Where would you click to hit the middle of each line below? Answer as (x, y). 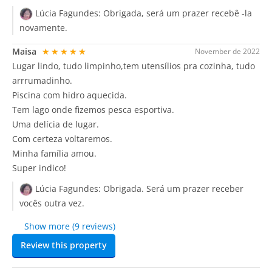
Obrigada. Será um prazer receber (173, 188)
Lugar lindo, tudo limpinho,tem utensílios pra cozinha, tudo (134, 66)
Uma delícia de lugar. (56, 124)
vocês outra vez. (52, 203)
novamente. (43, 27)
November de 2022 (227, 51)
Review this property (64, 245)
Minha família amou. (54, 153)
